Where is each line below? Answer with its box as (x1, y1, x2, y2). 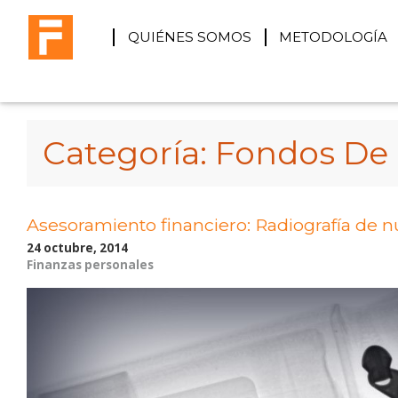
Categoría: (43, 132, 215, 172)
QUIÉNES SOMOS (127, 28, 251, 45)
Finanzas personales (27, 256, 154, 273)
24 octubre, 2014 (27, 239, 128, 256)
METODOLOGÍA (279, 28, 388, 45)
